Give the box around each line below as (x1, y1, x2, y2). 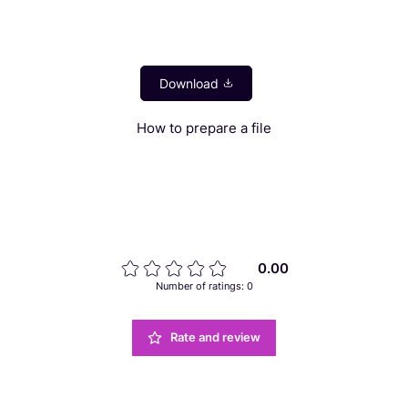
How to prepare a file (137, 118, 271, 137)
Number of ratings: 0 (155, 279, 253, 292)
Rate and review (170, 330, 261, 344)
